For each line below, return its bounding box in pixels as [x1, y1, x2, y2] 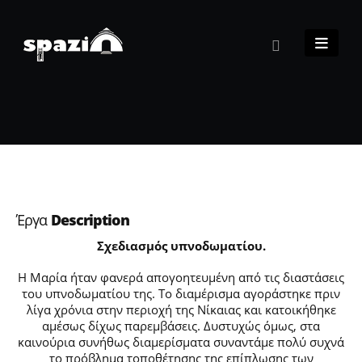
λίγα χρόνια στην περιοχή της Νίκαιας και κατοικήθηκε [26, 301, 336, 318]
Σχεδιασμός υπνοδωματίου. [96, 238, 266, 255]
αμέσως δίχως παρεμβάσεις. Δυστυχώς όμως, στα [42, 318, 320, 335]
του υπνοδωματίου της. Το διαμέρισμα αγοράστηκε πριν [22, 285, 340, 302]
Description [50, 210, 129, 230]
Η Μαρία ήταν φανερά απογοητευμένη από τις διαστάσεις [18, 269, 344, 286]
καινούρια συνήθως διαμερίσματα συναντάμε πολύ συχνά [18, 334, 344, 351]
